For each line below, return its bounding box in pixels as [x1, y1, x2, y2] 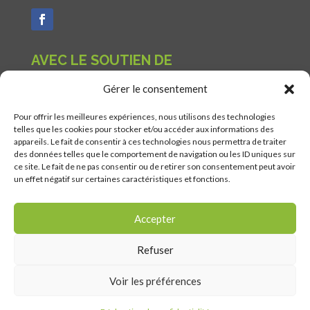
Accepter [134, 212, 176, 225]
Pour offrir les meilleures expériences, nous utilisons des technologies [14, 111, 275, 122]
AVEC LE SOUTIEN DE [30, 52, 172, 69]
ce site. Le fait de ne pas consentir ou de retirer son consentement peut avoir [14, 161, 295, 172]
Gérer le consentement [102, 82, 208, 95]
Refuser [136, 243, 174, 256]
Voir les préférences [109, 274, 201, 287]
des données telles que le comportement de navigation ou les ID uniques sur [14, 149, 295, 159]
